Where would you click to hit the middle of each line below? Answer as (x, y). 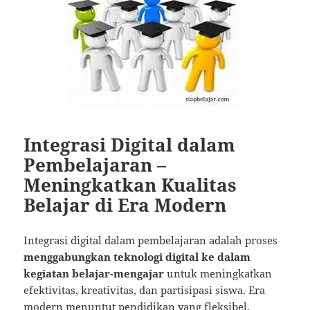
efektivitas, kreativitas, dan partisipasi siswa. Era (145, 290)
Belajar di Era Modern (125, 205)
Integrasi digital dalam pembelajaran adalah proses (151, 240)
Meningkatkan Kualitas (130, 185)
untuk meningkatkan (218, 274)
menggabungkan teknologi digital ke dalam (137, 257)
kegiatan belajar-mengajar (94, 274)
